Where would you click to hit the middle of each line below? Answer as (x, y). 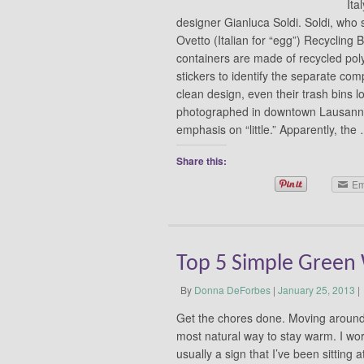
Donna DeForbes (232, 290)
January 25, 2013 (316, 290)
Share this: (201, 160)
